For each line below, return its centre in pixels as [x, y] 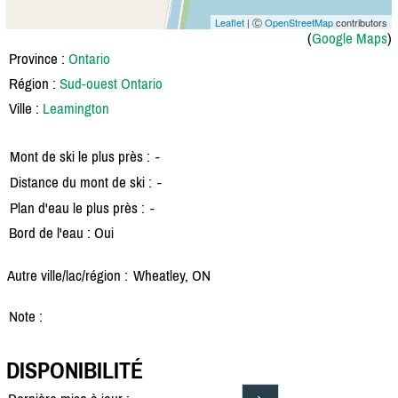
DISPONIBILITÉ [75, 371]
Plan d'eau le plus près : [77, 207]
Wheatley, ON [172, 275]
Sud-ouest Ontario [111, 83]
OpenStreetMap [299, 22]
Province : [39, 58]
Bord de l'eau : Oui [61, 232]
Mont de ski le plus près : [80, 156]
